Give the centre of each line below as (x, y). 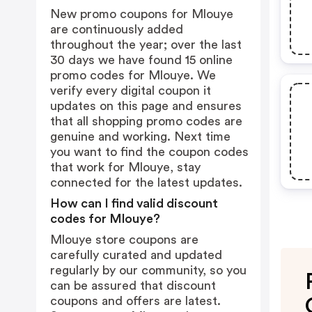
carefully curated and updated (136, 255)
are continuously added (117, 29)
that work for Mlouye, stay (125, 167)
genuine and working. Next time (140, 136)
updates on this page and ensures (146, 106)
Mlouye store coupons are (124, 240)
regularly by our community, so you (148, 270)
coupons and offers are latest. (135, 301)
